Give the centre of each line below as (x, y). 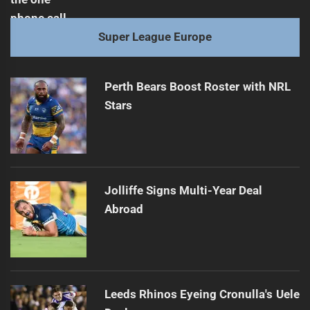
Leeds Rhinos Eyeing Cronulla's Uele (202, 294)
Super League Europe (155, 37)
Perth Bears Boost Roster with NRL (197, 86)
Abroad (124, 209)
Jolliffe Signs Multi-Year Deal (183, 190)
